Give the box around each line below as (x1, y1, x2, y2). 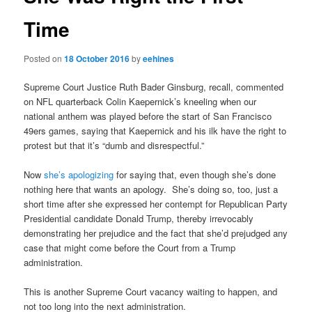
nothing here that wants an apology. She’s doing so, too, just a (24, 182, 279, 196)
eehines (143, 52, 175, 65)
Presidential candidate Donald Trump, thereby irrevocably (24, 211, 254, 225)
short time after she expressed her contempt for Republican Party (24, 196, 288, 210)
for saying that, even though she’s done (114, 167, 276, 181)
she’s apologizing (44, 167, 114, 181)
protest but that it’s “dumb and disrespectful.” (24, 138, 205, 152)
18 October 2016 (64, 52, 130, 65)
